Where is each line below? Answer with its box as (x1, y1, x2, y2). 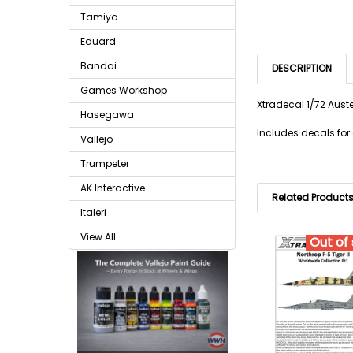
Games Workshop (80, 84, 167, 97)
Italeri (80, 206, 106, 219)
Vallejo (80, 132, 113, 146)
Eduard (80, 35, 116, 48)
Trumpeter (80, 157, 129, 170)
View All (80, 230, 116, 243)
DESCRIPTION (272, 61, 333, 75)
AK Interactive (80, 181, 145, 195)
